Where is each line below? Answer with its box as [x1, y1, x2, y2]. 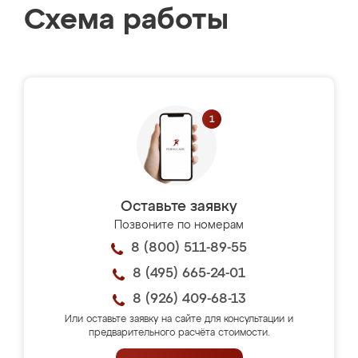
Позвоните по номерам [114, 220, 244, 231]
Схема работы [24, 6, 229, 35]
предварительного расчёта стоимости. [88, 328, 270, 338]
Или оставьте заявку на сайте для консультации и [65, 315, 293, 324]
